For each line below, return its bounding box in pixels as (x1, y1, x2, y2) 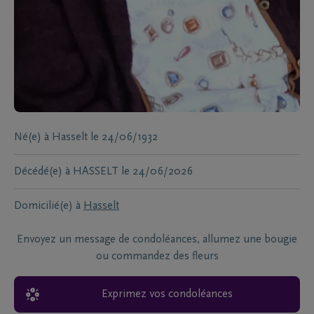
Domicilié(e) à (14, 200, 81, 212)
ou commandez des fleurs (95, 251, 219, 263)
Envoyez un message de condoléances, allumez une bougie (17, 234, 297, 246)
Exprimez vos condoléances (101, 289, 233, 301)
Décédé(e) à (14, 166, 70, 178)
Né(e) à (14, 132, 49, 144)
